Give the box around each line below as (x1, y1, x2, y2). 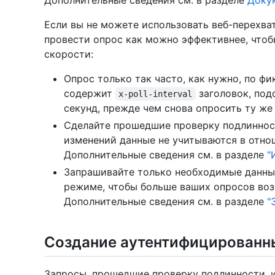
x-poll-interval (118, 89, 193, 99)
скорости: (44, 48, 93, 61)
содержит (64, 87, 115, 100)
